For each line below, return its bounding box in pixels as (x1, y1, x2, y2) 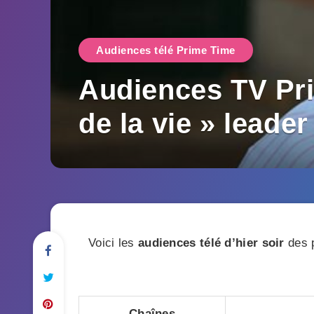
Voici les (88, 236, 138, 250)
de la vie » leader (78, 108, 308, 139)
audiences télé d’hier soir (137, 236, 285, 250)
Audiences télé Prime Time (96, 44, 235, 56)
